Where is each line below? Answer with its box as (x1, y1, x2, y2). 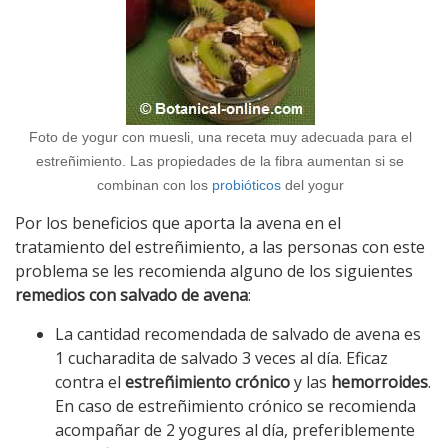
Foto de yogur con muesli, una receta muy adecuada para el (28, 129, 412, 145)
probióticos (211, 177, 281, 193)
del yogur (280, 177, 344, 193)
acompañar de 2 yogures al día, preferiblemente (55, 419, 415, 441)
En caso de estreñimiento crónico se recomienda (55, 395, 416, 417)
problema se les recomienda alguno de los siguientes (15, 260, 413, 282)
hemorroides (331, 371, 428, 393)
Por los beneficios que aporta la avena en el (15, 212, 341, 234)
